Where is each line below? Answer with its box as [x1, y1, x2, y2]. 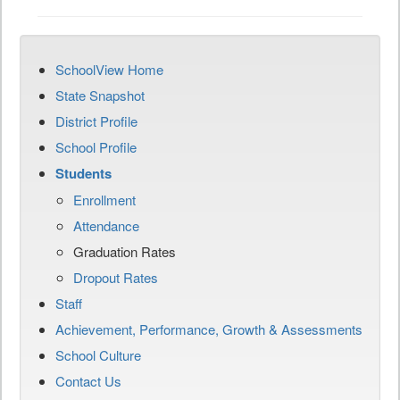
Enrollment [73, 190, 136, 210]
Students [55, 163, 112, 184]
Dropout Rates [73, 268, 158, 287]
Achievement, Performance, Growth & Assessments [55, 320, 362, 339]
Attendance [73, 216, 139, 236]
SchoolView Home [55, 60, 163, 79]
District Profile [55, 112, 137, 131]
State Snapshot [55, 86, 145, 105]
